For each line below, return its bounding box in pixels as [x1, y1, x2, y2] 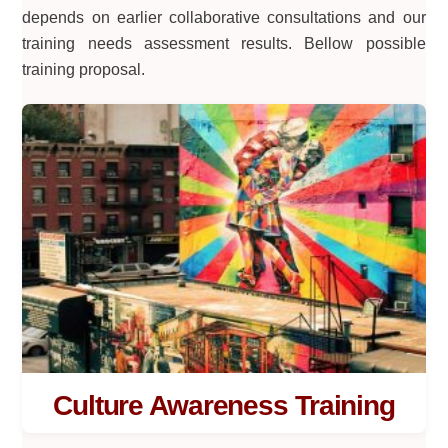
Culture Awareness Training [53, 389, 395, 421]
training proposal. [22, 61, 146, 79]
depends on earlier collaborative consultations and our [22, 9, 426, 27]
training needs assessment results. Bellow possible [22, 35, 426, 53]
